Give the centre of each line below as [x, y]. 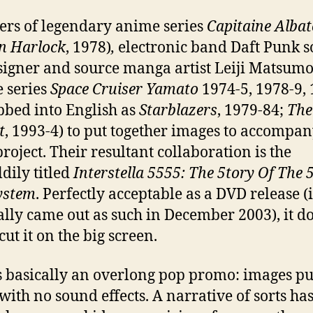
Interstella [109, 173]
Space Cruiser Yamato [124, 89]
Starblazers [178, 110]
